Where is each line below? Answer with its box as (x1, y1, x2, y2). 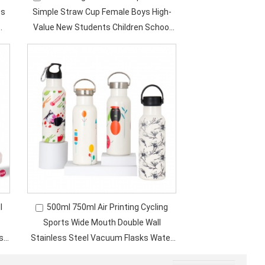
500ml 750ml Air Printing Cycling (47, 202, 169, 212)
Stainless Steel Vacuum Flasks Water (30, 233, 173, 243)
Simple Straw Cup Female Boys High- (32, 7, 172, 17)
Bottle (90, 248, 114, 258)
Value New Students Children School (33, 22, 171, 32)
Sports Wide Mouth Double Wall (43, 218, 161, 227)
